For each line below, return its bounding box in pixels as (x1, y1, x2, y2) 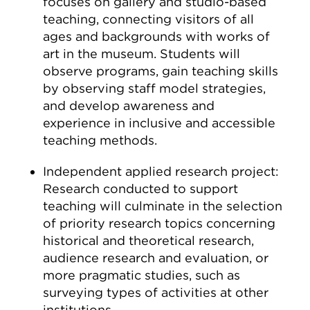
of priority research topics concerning (43, 216, 276, 230)
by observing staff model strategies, (43, 81, 266, 95)
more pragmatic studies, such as (43, 268, 241, 282)
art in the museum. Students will (43, 46, 241, 61)
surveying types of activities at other (43, 285, 269, 300)
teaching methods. (43, 133, 158, 147)
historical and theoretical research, (43, 233, 255, 248)
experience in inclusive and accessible (43, 116, 276, 130)
